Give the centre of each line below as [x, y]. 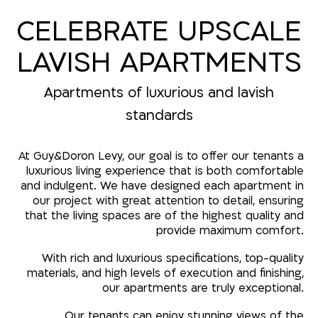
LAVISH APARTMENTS [159, 63]
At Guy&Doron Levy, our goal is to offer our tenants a [161, 157]
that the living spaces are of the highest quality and [164, 216]
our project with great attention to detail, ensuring [168, 201]
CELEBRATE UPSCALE [159, 32]
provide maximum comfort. [230, 231]
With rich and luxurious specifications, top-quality [172, 259]
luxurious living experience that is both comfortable [165, 171]
